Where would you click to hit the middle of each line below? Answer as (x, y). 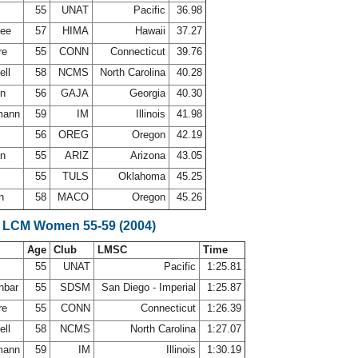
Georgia (147, 93)
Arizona (148, 155)
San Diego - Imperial (149, 287)
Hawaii (150, 31)
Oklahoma (142, 176)
